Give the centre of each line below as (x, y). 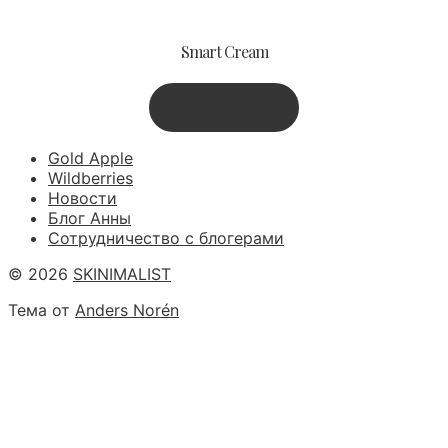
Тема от (41, 310)
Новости (82, 198)
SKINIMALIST (122, 274)
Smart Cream (224, 52)
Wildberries (90, 178)
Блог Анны (89, 218)
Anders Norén (127, 310)
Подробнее (224, 108)
